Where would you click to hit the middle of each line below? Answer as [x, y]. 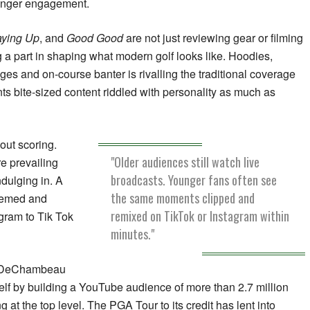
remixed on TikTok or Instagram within [200, 216]
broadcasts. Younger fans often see [194, 180]
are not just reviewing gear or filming [213, 38]
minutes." [133, 234]
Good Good [95, 38]
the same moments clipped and [183, 198]
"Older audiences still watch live [185, 162]
